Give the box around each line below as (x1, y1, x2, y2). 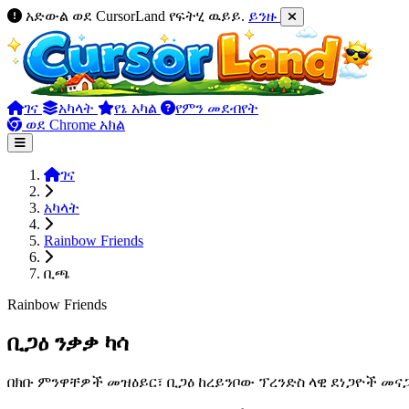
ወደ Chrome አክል (22, 117, 125, 132)
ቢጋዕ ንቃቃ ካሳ (7, 330, 129, 355)
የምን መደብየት (175, 100, 258, 116)
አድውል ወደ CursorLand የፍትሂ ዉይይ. (26, 8, 245, 24)
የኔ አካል (114, 100, 161, 116)
